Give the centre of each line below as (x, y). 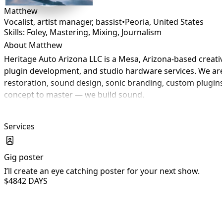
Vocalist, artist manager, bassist (63, 22)
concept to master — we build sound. (74, 95)
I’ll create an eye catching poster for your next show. (102, 171)
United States (178, 22)
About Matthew (33, 45)
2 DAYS (35, 181)
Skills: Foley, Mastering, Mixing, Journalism (83, 32)
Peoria (137, 22)
